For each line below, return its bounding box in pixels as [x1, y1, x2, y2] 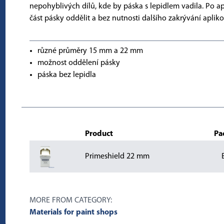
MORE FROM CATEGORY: [29, 196, 112, 204]
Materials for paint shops [29, 208, 117, 216]
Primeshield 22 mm [84, 152, 149, 160]
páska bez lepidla [37, 71, 96, 79]
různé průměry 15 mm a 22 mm [37, 47, 143, 55]
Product [84, 130, 113, 138]
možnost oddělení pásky [37, 59, 120, 67]
